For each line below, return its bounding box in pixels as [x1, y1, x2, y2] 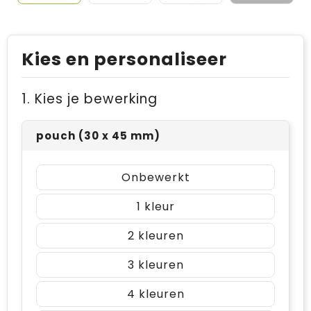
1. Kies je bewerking [22, 90, 158, 108]
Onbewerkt [121, 169, 190, 185]
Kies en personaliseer [22, 47, 227, 72]
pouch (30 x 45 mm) [36, 128, 160, 143]
